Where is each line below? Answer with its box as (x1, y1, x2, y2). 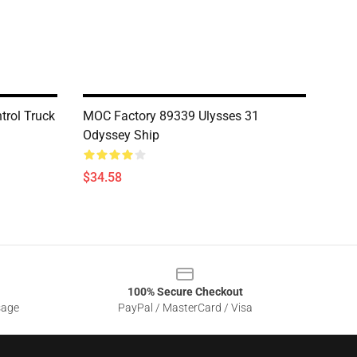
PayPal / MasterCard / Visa (117, 301, 253, 314)
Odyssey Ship (83, 127, 159, 143)
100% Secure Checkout (127, 285, 243, 298)
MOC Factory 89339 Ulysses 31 (83, 108, 259, 124)
